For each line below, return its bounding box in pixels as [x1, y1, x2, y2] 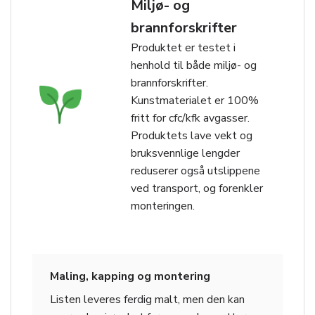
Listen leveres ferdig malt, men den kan [50, 292, 245, 308]
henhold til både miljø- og [131, 57, 257, 73]
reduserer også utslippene [131, 162, 260, 179]
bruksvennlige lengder [131, 145, 240, 161]
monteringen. [131, 198, 195, 214]
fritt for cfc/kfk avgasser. [131, 110, 250, 126]
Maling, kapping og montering [50, 269, 210, 285]
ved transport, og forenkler [131, 180, 263, 196]
